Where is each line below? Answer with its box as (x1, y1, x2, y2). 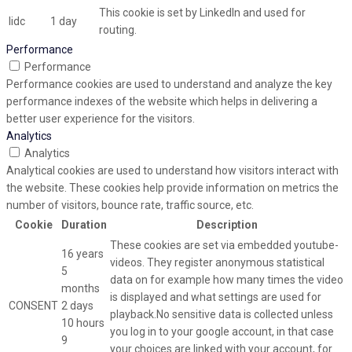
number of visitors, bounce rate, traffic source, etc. (6, 199, 254, 212)
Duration (61, 218, 107, 232)
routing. (99, 24, 137, 37)
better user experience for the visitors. (6, 112, 195, 126)
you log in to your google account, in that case (110, 325, 334, 339)
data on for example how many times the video (110, 273, 343, 287)
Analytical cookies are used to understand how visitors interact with (6, 164, 339, 178)
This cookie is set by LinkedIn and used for (99, 6, 306, 20)
